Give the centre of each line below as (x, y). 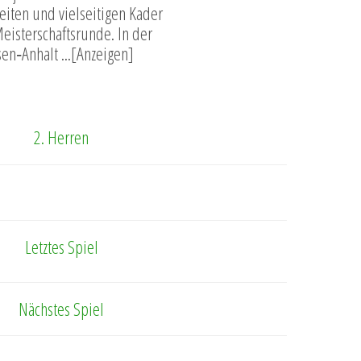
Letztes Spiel (61, 247)
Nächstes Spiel (61, 309)
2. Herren (61, 137)
